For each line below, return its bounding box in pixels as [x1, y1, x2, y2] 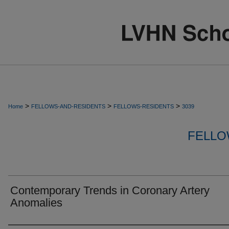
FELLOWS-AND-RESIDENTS [31, 103, 105, 109]
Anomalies [10, 196, 62, 209]
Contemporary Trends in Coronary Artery [10, 184, 210, 197]
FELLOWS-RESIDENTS [113, 103, 174, 109]
